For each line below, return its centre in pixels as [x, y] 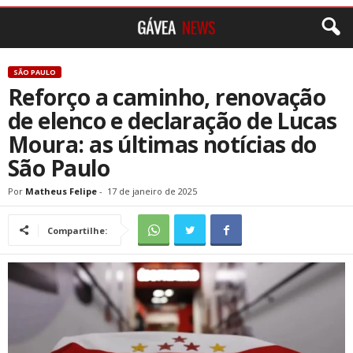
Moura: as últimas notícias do [162, 144]
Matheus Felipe [61, 191]
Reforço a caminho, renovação [167, 97]
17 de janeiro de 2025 [152, 191]
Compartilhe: [77, 230]
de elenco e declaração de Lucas [173, 121]
